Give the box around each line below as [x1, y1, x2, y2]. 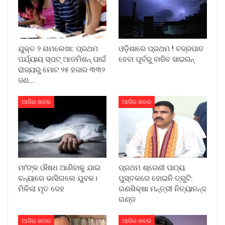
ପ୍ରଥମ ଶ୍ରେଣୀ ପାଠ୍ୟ [119, 163, 185, 172]
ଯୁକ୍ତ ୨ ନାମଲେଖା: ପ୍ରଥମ [18, 44, 98, 53]
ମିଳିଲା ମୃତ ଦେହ [18, 184, 66, 193]
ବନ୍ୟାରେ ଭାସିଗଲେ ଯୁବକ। [18, 173, 97, 183]
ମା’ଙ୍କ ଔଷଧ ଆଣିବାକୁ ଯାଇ [18, 163, 100, 172]
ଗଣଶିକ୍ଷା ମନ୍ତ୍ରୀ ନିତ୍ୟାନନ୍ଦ [119, 184, 206, 193]
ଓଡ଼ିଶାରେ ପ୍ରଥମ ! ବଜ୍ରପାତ [119, 44, 204, 53]
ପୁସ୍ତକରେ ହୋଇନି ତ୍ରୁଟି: [119, 173, 193, 183]
